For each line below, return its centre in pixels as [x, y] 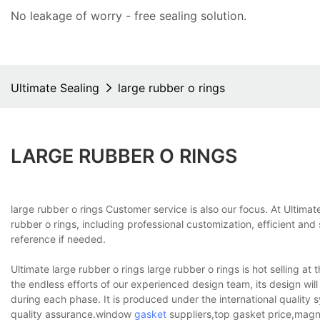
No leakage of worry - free [85, 16]
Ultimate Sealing [55, 88]
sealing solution [201, 16]
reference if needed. [58, 239]
